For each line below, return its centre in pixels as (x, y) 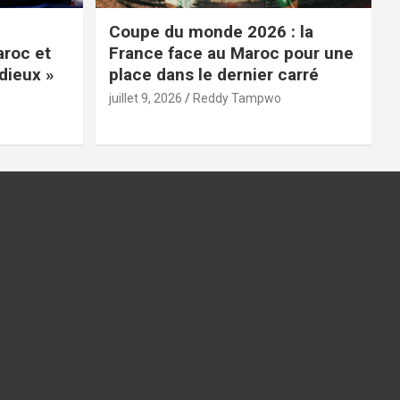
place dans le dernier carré (213, 75)
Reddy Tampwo (237, 99)
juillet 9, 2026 (145, 99)
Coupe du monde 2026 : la (211, 32)
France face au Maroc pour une (231, 54)
